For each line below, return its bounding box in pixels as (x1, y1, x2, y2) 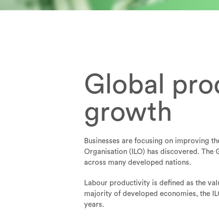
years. (84, 201, 104, 209)
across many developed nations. (84, 159, 191, 167)
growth (84, 99, 172, 127)
